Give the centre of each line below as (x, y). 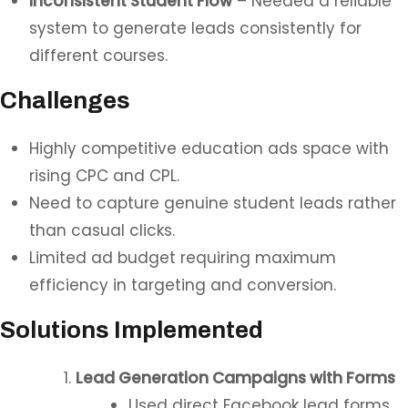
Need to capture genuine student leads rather (213, 203)
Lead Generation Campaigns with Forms (235, 378)
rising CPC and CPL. (104, 176)
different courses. (98, 56)
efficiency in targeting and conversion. (183, 285)
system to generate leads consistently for (195, 28)
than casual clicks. (102, 230)
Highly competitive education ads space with (209, 148)
